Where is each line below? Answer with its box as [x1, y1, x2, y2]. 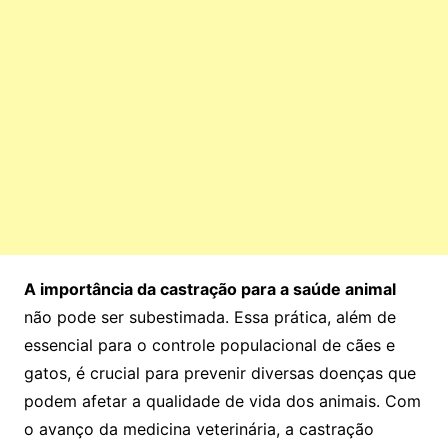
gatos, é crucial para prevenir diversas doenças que [23, 363, 416, 384]
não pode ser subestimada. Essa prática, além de [23, 307, 396, 328]
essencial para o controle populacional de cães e [23, 335, 395, 356]
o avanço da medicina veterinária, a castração [23, 419, 374, 440]
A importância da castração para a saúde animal [23, 279, 396, 300]
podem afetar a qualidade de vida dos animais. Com [23, 391, 421, 412]
